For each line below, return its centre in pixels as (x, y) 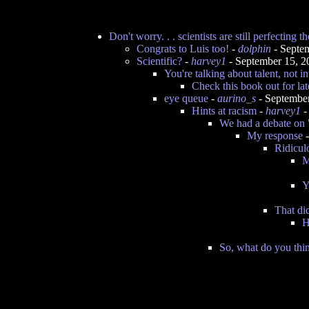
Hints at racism (224, 111)
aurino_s (237, 98)
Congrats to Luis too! (183, 49)
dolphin (255, 49)
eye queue (186, 98)
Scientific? (159, 61)
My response (275, 136)
